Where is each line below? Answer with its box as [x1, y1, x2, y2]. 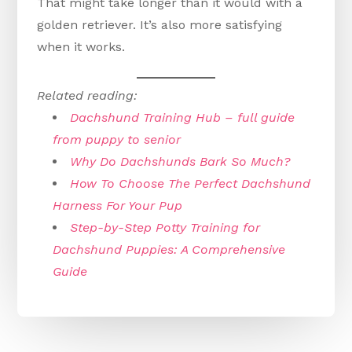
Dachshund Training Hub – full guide [70, 110, 295, 126]
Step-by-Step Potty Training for [70, 220, 261, 236]
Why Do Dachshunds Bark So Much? [70, 154, 291, 170]
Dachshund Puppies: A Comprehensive [53, 242, 286, 258]
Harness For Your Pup [53, 198, 183, 214]
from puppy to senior [53, 132, 181, 148]
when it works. [37, 39, 126, 55]
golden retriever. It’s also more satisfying [37, 17, 283, 33]
